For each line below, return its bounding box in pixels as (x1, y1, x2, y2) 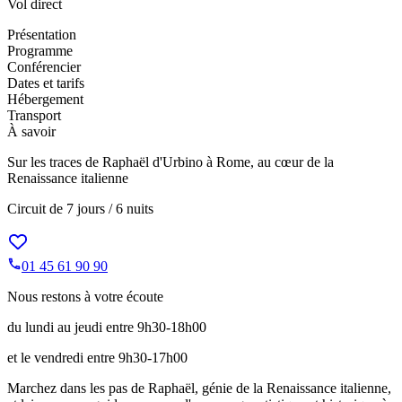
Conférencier (7, 58, 81, 74)
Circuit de (7, 200, 63, 216)
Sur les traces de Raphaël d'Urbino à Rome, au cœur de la (7, 153, 334, 170)
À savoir (7, 123, 56, 139)
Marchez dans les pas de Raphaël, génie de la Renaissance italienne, (7, 380, 391, 396)
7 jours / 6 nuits (63, 200, 153, 216)
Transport (7, 107, 61, 123)
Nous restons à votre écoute (7, 288, 163, 304)
